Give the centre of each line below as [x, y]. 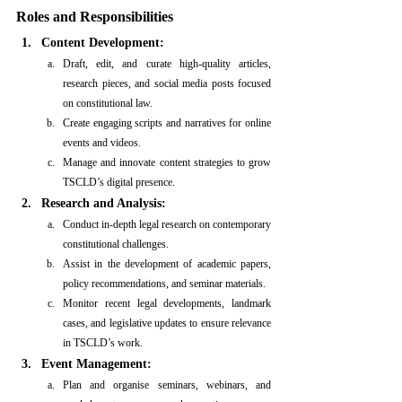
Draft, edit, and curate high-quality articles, [167, 64]
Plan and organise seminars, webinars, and [167, 385]
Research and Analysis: [104, 203]
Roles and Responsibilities [95, 17]
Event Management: [96, 364]
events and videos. [102, 143]
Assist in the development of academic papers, [167, 264]
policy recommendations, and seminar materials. [164, 284]
